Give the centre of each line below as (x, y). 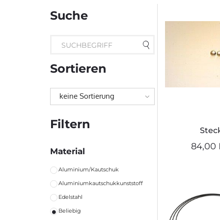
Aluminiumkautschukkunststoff (101, 183)
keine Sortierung (87, 96)
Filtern (70, 124)
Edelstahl (70, 197)
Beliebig (70, 211)
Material (68, 151)
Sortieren (78, 69)
